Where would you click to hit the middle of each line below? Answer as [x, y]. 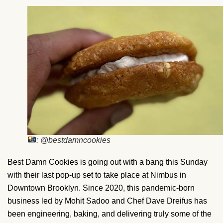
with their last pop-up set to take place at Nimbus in [97, 175]
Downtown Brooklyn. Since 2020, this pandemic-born [101, 188]
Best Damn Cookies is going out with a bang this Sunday [108, 162]
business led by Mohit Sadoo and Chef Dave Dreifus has [107, 201]
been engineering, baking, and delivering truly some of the [110, 214]
